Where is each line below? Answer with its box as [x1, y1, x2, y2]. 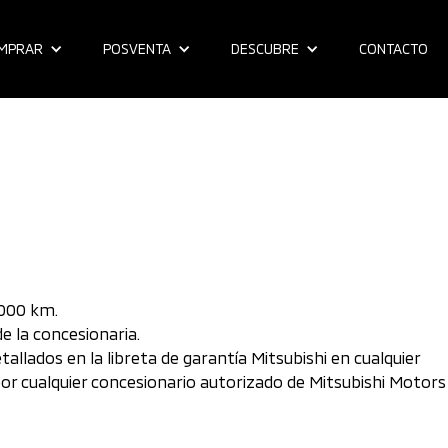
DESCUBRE [231, 40, 299, 57]
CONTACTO [359, 40, 428, 57]
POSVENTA [103, 40, 171, 57]
